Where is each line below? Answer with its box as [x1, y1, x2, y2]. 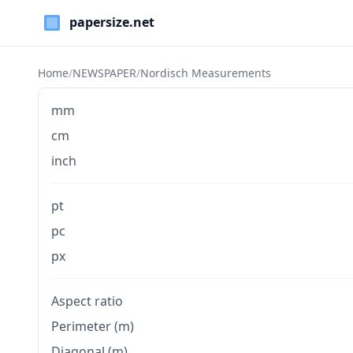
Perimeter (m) [51, 318, 134, 335]
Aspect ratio [51, 292, 123, 310]
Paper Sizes [37, 22, 106, 40]
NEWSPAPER [72, 65, 136, 80]
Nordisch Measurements [140, 65, 271, 80]
